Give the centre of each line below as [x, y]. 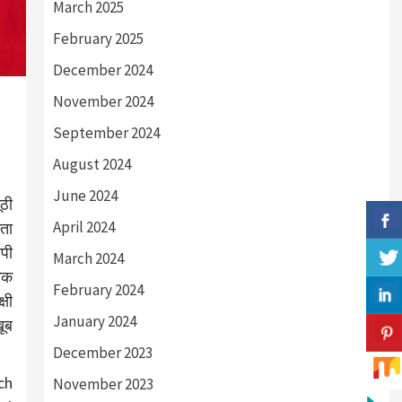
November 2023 [103, 385]
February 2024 [98, 290]
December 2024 [102, 70]
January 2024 [94, 322]
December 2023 [102, 353]
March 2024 [88, 259]
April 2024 [83, 227]
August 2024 [92, 165]
